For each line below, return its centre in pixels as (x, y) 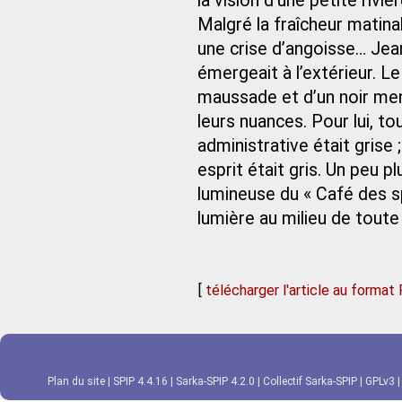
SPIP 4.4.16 (140, 381)
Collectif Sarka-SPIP (310, 381)
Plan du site (76, 381)
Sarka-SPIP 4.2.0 (215, 381)
